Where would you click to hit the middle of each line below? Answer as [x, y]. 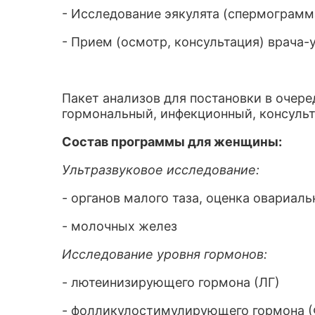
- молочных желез [120, 226]
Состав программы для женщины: [172, 142]
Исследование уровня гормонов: [165, 254]
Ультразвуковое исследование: [161, 170]
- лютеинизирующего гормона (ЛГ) [171, 282]
